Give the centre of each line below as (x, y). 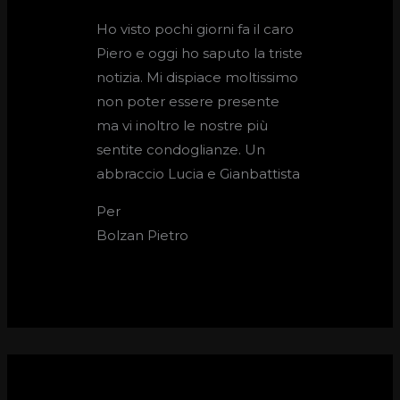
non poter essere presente (188, 102)
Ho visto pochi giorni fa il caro (196, 29)
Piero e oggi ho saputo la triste (200, 54)
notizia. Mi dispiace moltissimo (198, 78)
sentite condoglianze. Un (181, 150)
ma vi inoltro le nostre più (183, 126)
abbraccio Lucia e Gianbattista (199, 174)
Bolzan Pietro (143, 236)
